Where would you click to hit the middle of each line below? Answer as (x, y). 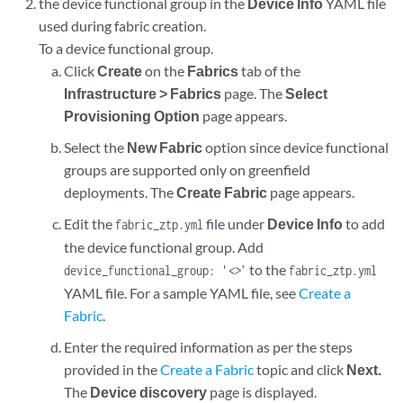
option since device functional (295, 147)
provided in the (112, 369)
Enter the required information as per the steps (208, 347)
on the (164, 71)
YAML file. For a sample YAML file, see (181, 293)
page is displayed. (261, 392)
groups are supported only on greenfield (187, 170)
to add (363, 224)
